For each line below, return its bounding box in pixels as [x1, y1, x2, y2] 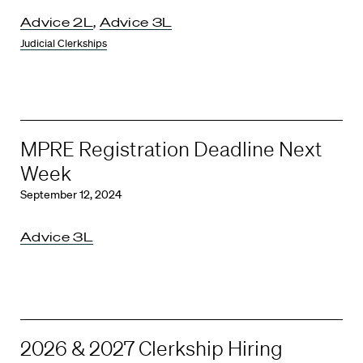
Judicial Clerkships [20, 36, 107, 50]
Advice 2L [20, 13, 93, 30]
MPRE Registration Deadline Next [20, 137, 322, 160]
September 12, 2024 [20, 187, 122, 202]
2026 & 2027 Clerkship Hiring [20, 335, 283, 360]
